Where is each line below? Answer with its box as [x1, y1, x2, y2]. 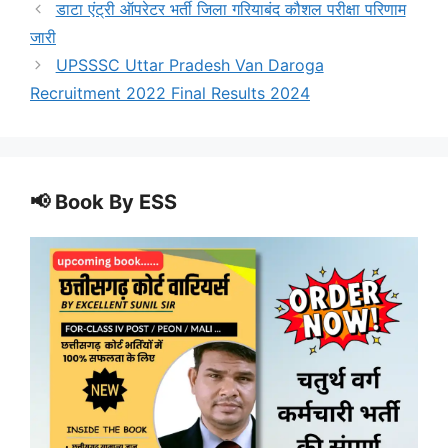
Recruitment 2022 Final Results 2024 [30, 83, 310, 104]
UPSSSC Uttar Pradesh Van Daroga [55, 55, 324, 76]
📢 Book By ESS [30, 190, 177, 215]
